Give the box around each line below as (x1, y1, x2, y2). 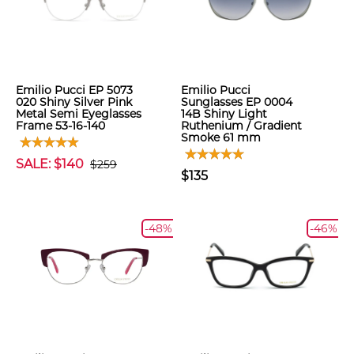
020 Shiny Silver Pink (16, 95, 132, 109)
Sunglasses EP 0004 (181, 95, 292, 109)
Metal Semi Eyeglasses (16, 107, 141, 121)
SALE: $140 (16, 156, 84, 171)
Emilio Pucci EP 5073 (16, 83, 133, 97)
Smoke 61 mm (181, 130, 261, 145)
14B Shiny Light (181, 107, 267, 121)
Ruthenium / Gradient (181, 119, 302, 133)
